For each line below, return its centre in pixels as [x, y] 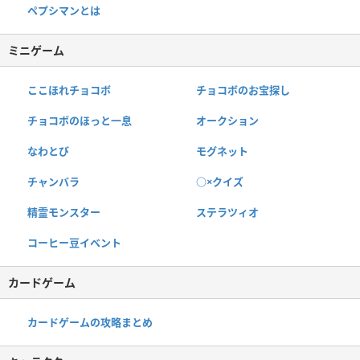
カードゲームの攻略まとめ [90, 322]
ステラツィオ [227, 212]
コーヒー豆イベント [74, 242]
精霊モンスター [64, 212]
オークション [227, 120]
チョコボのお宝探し [243, 90]
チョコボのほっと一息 [80, 120]
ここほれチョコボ [69, 90]
